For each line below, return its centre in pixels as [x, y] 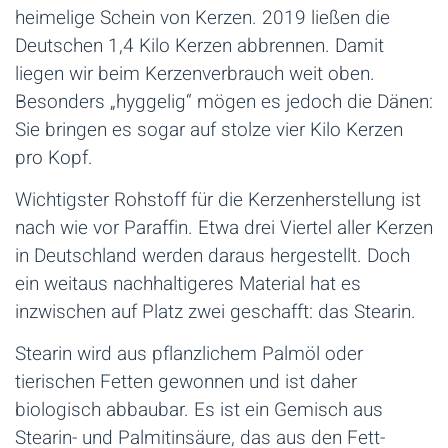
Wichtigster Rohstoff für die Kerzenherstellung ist [218, 200]
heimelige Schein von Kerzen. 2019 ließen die [202, 18]
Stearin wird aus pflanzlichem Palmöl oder [189, 354]
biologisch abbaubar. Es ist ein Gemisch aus [199, 410]
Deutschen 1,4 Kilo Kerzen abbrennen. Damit [199, 46]
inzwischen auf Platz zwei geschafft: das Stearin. [215, 312]
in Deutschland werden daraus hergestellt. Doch [212, 256]
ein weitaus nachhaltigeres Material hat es [188, 284]
